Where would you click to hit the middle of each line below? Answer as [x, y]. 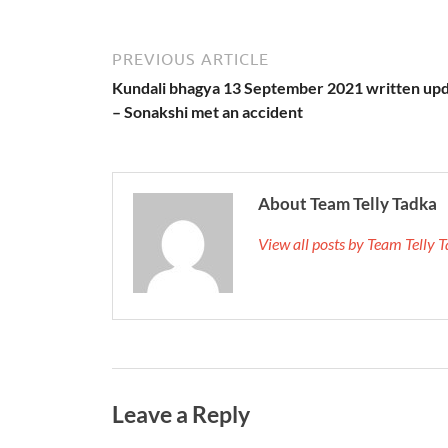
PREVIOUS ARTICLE [190, 58]
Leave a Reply [181, 413]
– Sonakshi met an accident [207, 111]
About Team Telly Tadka [347, 203]
